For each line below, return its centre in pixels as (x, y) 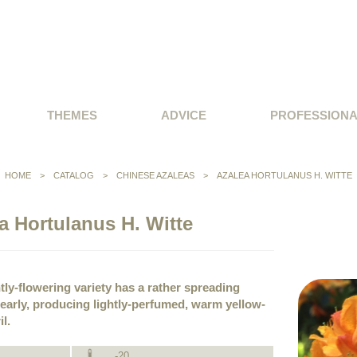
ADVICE (184, 115)
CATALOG (75, 175)
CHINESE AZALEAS (155, 175)
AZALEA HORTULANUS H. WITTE (284, 175)
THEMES (72, 115)
